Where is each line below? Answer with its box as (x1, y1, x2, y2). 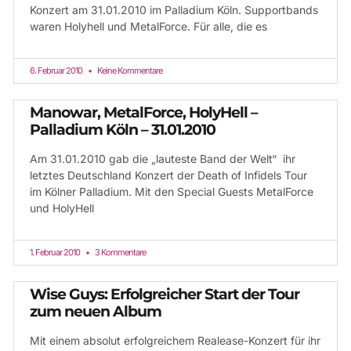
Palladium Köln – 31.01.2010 (30, 121, 215, 139)
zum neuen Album (30, 302, 161, 320)
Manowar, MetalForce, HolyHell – (30, 103, 258, 121)
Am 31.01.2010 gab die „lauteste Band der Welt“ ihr (30, 152, 295, 165)
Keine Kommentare (96, 65, 162, 76)
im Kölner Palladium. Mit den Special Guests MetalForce (30, 185, 313, 198)
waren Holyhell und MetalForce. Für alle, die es (30, 20, 267, 33)
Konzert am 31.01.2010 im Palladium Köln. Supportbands (30, 3, 318, 16)
